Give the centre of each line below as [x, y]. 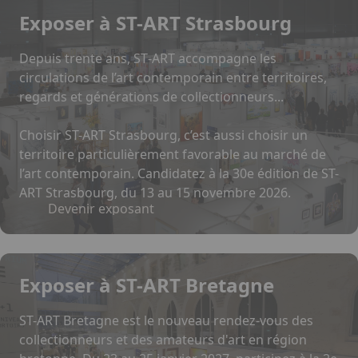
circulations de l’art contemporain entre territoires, [173, 78]
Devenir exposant [101, 209]
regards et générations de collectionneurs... [151, 97]
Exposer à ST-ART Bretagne [147, 285]
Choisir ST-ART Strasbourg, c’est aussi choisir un [163, 135]
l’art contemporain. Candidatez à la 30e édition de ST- [179, 173]
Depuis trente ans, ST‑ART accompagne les [148, 58]
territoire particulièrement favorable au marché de [173, 154]
